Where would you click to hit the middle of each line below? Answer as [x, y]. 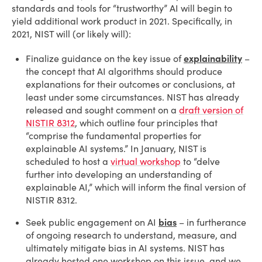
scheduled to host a [68, 161]
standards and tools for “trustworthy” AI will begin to [122, 8]
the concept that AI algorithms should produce [124, 71]
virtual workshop [146, 161]
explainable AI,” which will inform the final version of [136, 187]
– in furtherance [211, 222]
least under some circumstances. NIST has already [132, 97]
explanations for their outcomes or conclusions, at [130, 84]
